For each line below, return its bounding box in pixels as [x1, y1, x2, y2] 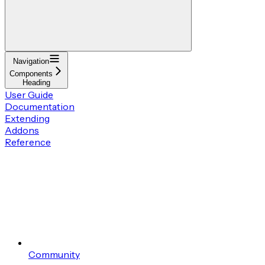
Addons [5, 124, 39, 136]
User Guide [5, 88, 53, 101]
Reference [5, 135, 51, 148]
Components [9, 69, 53, 78]
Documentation [5, 100, 75, 112]
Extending [5, 112, 50, 124]
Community [28, 248, 80, 260]
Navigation [13, 56, 49, 66]
